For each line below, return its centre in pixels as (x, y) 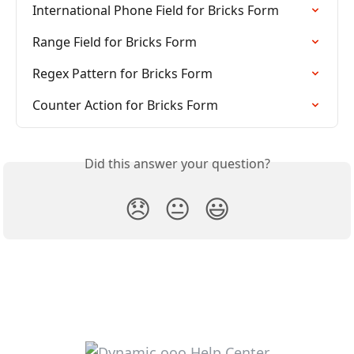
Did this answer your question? (177, 164)
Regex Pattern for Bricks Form (122, 74)
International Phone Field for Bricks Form (156, 11)
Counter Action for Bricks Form (125, 105)
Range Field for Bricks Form (115, 42)
